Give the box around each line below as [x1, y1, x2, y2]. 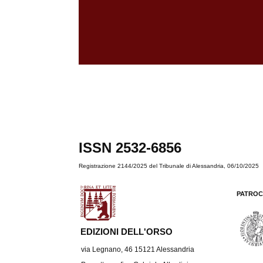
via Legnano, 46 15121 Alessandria [81, 245, 195, 254]
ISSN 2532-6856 [79, 139, 194, 156]
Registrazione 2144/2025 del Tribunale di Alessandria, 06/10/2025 [79, 162, 259, 169]
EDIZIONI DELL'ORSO [80, 227, 173, 237]
